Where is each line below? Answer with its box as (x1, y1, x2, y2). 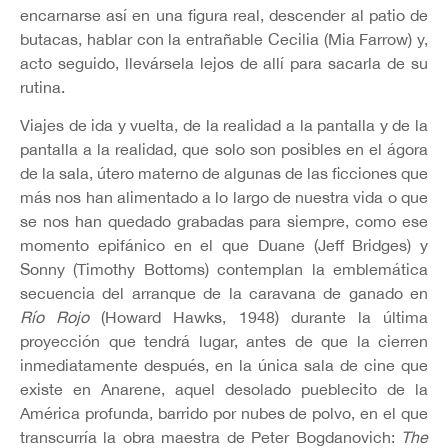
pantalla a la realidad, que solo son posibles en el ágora (20, 139, 428, 158)
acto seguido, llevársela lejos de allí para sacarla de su (20, 53, 428, 72)
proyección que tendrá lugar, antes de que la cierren (20, 331, 428, 350)
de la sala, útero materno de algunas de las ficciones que (20, 163, 428, 182)
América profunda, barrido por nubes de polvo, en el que (20, 403, 428, 422)
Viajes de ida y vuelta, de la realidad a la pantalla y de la (20, 115, 428, 134)
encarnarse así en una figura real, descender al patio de (20, 5, 428, 24)
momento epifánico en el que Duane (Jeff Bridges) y (20, 235, 428, 254)
